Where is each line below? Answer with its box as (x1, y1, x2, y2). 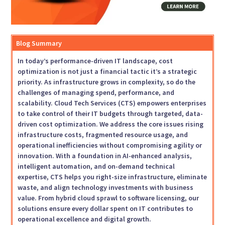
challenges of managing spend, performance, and (18, 87, 175, 97)
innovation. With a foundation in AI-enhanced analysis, (18, 151, 192, 160)
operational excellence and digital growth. (18, 214, 152, 223)
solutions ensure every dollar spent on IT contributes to (18, 203, 193, 213)
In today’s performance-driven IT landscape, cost (18, 56, 173, 65)
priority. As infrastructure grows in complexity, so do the (18, 77, 196, 86)
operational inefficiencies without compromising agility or (18, 140, 202, 150)
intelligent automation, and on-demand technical (18, 161, 175, 171)
